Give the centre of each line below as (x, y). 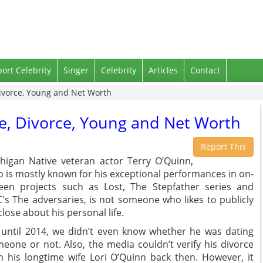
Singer (76, 70)
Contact (205, 70)
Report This (223, 146)
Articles (163, 70)
